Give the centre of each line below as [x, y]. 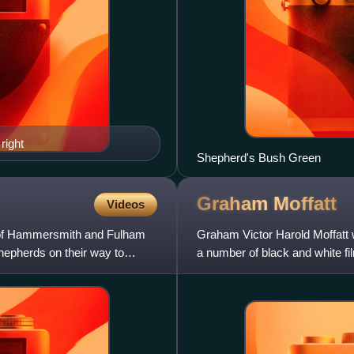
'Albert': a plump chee [252, 270]
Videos [126, 204]
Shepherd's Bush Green [259, 157]
